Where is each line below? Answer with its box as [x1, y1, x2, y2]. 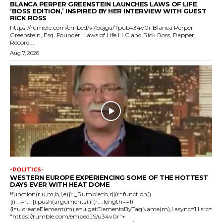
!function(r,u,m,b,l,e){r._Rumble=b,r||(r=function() [10, 190, 151, 198]
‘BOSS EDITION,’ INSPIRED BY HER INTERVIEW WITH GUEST [10, 7, 206, 15]
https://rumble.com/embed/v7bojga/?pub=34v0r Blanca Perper [10, 24, 193, 32]
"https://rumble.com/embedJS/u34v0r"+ [10, 212, 125, 220]
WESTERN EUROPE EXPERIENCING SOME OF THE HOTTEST [10, 173, 208, 181]
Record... [10, 39, 34, 47]
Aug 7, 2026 [10, 50, 39, 57]
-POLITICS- [10, 166, 44, 173]
